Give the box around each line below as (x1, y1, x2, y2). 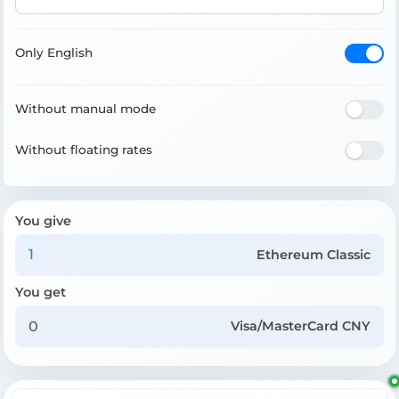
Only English (15, 45, 93, 61)
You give (15, 212, 71, 229)
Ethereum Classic (256, 246, 371, 263)
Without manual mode (15, 102, 156, 117)
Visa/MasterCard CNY (231, 318, 371, 335)
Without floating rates (15, 142, 152, 158)
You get (15, 283, 66, 300)
